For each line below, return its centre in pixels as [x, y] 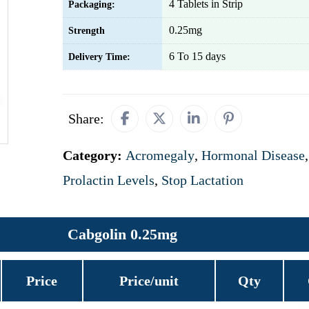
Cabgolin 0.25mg [122, 234]
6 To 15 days [197, 56]
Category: [94, 155]
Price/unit [149, 281]
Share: [86, 119]
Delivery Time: [99, 57]
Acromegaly [160, 155]
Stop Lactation [202, 180]
